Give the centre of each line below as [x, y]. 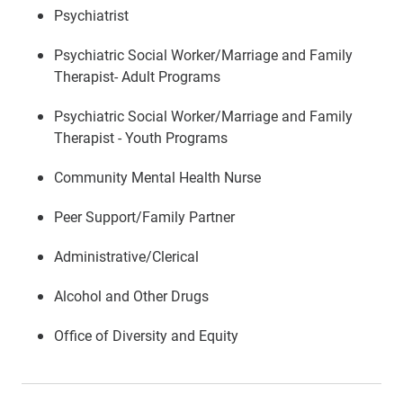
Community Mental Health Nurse [157, 177]
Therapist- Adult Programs [137, 76]
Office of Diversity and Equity [146, 335]
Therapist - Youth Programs [141, 137]
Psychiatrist [91, 15]
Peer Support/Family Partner [144, 216]
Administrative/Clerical [126, 256]
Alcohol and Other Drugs [131, 296]
